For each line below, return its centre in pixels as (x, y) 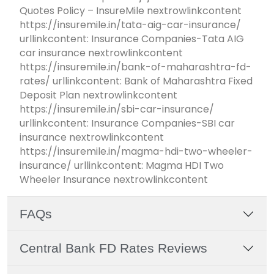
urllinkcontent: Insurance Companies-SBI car (127, 124)
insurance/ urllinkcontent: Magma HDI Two (122, 166)
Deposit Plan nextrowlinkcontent (98, 95)
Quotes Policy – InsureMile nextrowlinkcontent (131, 11)
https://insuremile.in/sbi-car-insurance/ (117, 109)
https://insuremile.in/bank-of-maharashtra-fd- (135, 67)
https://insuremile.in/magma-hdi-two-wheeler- (136, 152)
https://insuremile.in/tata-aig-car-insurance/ (130, 25)
